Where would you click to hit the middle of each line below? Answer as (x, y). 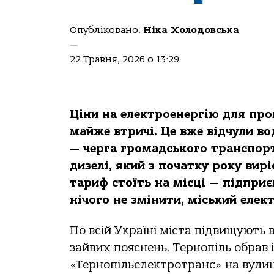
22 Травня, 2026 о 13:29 (124, 59)
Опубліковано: (106, 30)
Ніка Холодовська (191, 30)
